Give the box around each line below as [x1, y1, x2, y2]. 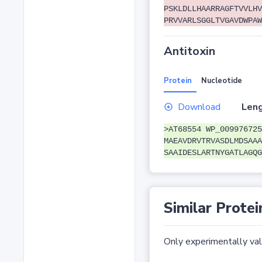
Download [177, 101, 220, 114]
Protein [163, 75, 192, 87]
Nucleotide [201, 75, 242, 87]
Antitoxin [163, 43, 215, 60]
